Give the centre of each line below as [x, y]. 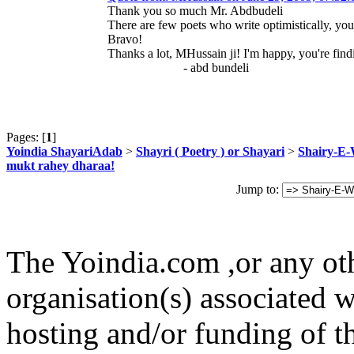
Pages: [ [26, 137]
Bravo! [125, 39]
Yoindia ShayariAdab [64, 151]
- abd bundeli [178, 67]
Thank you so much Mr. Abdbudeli [195, 10]
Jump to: [258, 190]
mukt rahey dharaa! [60, 165]
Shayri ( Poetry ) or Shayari [210, 151]
